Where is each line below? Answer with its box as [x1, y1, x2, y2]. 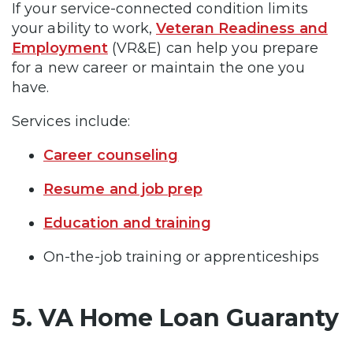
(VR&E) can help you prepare [107, 39, 319, 57]
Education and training [43, 214, 211, 232]
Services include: [12, 113, 135, 130]
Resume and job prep [43, 180, 203, 198]
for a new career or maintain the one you [12, 59, 305, 76]
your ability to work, [12, 20, 156, 37]
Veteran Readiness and [155, 20, 328, 37]
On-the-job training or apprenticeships [43, 248, 324, 266]
